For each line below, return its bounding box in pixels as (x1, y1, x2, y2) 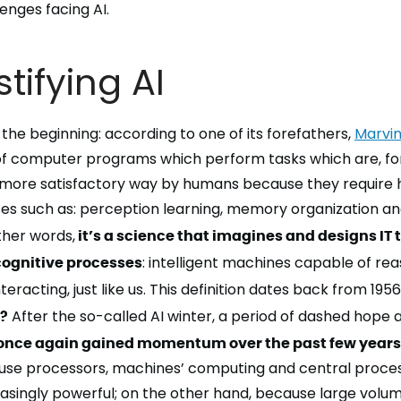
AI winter (150, 306, 212, 327)
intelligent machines (145, 252, 291, 273)
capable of (291, 252, 375, 273)
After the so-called (8, 306, 150, 327)
